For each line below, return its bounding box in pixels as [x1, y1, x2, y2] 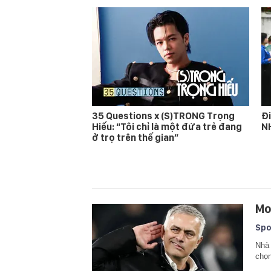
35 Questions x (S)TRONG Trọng [92, 109, 235, 122]
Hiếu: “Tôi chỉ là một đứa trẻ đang [92, 120, 242, 132]
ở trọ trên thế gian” [92, 131, 178, 143]
